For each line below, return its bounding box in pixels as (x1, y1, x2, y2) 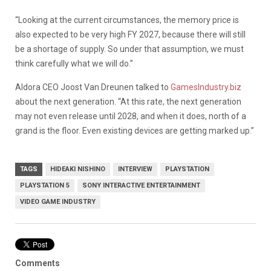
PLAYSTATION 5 (20, 181, 70, 189)
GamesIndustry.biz (171, 82, 241, 92)
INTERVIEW (118, 165, 152, 173)
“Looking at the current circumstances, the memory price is (15, 15, 239, 25)
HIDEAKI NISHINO (50, 165, 105, 173)
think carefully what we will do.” (15, 58, 133, 68)
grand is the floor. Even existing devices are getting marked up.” (15, 125, 254, 135)
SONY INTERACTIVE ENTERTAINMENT (82, 181, 200, 189)
